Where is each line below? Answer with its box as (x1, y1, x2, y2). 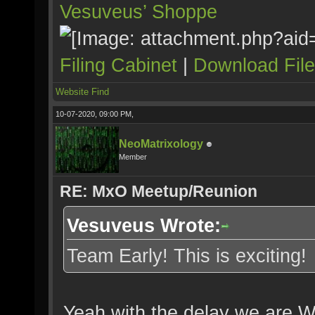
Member (119, 153, 147, 161)
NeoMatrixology (119, 138, 203, 150)
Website (56, 86, 89, 97)
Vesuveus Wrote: (67, 214, 221, 236)
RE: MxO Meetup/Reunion (60, 182, 257, 200)
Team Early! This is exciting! (67, 245, 307, 266)
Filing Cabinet (60, 54, 177, 76)
